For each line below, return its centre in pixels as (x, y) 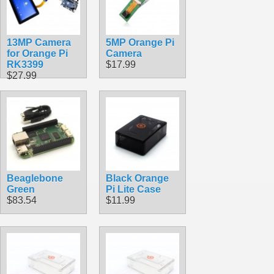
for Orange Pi (37, 53)
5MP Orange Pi (140, 42)
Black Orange (137, 178)
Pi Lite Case (133, 189)
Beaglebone (35, 178)
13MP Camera (39, 42)
